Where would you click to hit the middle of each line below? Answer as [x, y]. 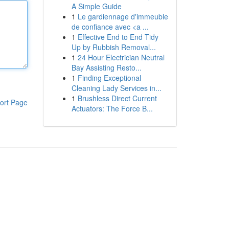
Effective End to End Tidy [118, 37]
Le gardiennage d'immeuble [123, 16]
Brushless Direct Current [117, 98]
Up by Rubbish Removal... [113, 47]
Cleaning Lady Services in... [116, 88]
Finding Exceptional [109, 78]
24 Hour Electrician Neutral [121, 57]
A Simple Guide [96, 6]
